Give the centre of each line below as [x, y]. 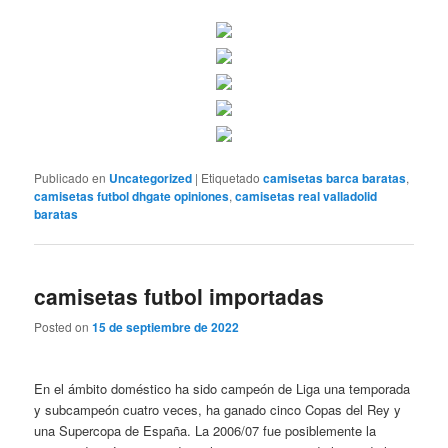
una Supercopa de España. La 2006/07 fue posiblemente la [205, 431]
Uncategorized [151, 177]
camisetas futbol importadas [179, 295]
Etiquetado [231, 177]
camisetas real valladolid [306, 195]
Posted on [63, 327]
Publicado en [70, 177]
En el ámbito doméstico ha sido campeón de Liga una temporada [222, 389]
